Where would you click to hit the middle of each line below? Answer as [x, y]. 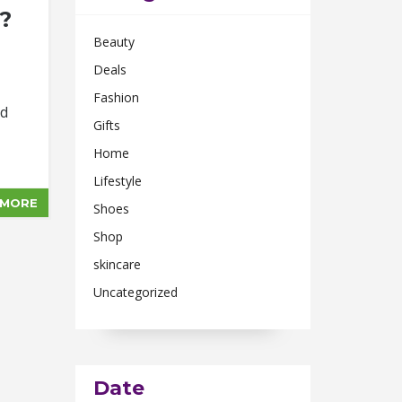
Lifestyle [117, 181]
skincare [117, 264]
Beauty [114, 42]
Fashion [116, 97]
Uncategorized [135, 292]
